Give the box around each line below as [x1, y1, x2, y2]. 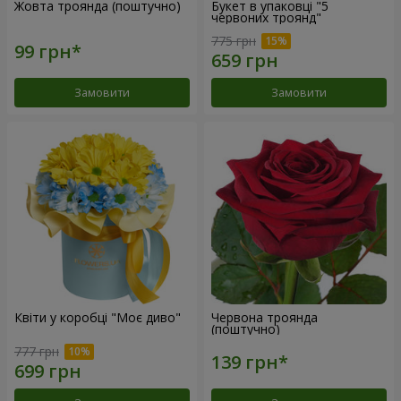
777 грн [14, 343, 59, 361]
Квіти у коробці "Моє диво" [14, 308, 181, 326]
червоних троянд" [211, 9, 321, 26]
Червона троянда [211, 308, 318, 326]
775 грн [211, 31, 256, 49]
